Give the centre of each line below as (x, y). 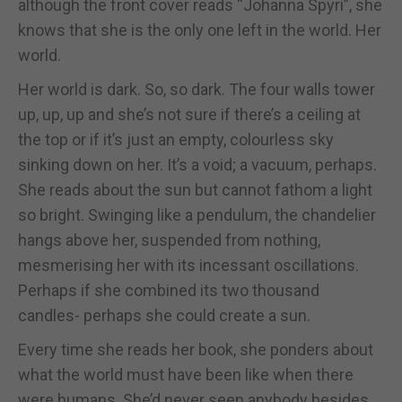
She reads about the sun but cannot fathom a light (195, 189)
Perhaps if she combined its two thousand (169, 290)
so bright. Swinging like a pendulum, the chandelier (197, 214)
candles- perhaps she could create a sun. (164, 315)
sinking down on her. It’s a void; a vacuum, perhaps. (197, 164)
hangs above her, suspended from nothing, (169, 240)
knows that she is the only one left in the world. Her (200, 30)
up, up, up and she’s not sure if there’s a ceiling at (189, 114)
